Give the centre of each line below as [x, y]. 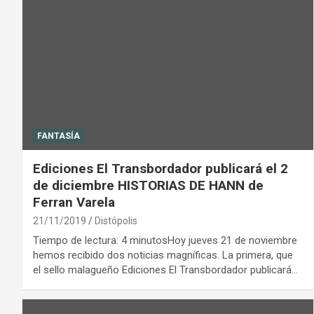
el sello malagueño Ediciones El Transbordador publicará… [165, 270]
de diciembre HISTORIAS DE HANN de [148, 186]
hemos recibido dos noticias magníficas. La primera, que [163, 255]
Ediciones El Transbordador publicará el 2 [161, 169]
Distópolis [116, 221]
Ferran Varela [74, 203]
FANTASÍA [59, 136]
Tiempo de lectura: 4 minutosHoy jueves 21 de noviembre [165, 241]
